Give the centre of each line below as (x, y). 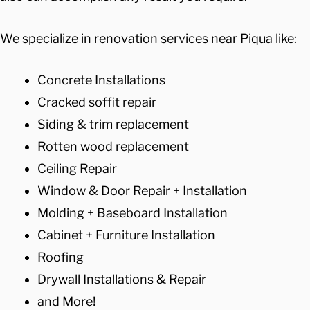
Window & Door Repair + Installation (142, 191)
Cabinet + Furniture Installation (126, 235)
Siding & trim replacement (113, 125)
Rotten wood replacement (113, 147)
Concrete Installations (101, 80)
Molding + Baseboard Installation (133, 213)
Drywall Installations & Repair (122, 280)
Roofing (61, 257)
